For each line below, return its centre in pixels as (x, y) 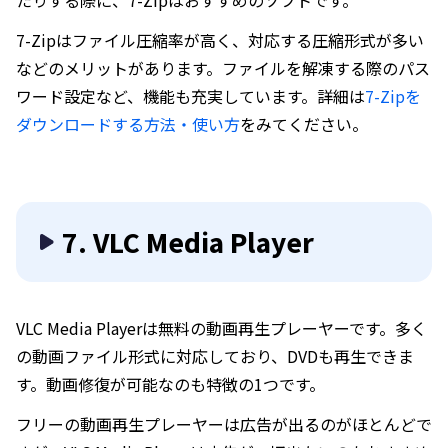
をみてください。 (304, 124)
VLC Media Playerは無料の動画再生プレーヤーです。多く (221, 328)
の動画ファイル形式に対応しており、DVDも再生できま (215, 356)
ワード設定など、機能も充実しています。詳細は (190, 96)
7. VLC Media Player (188, 241)
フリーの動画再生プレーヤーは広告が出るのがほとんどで (224, 424)
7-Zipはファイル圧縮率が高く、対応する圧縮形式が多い (220, 40)
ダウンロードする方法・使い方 (128, 124)
